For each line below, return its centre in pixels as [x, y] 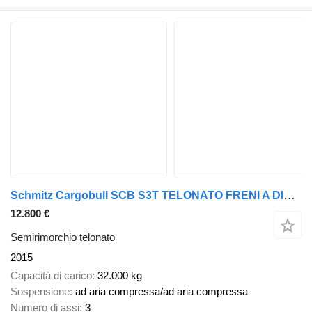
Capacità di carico [51, 276]
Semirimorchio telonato [63, 237]
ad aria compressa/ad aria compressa [162, 292]
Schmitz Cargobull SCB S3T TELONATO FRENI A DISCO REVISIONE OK [289, 195]
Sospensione [40, 292]
